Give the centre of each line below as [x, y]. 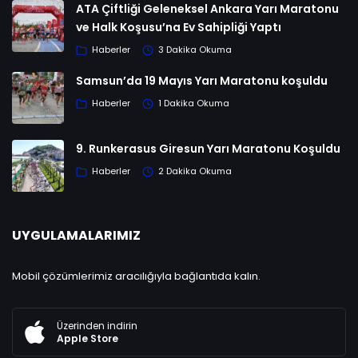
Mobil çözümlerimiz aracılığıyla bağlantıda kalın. [136, 276]
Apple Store [88, 338]
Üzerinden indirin [97, 325]
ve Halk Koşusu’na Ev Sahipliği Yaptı [179, 27]
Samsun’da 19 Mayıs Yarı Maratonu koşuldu [202, 80]
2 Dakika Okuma [195, 171]
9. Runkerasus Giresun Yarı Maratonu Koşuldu [208, 148]
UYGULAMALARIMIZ [76, 235]
